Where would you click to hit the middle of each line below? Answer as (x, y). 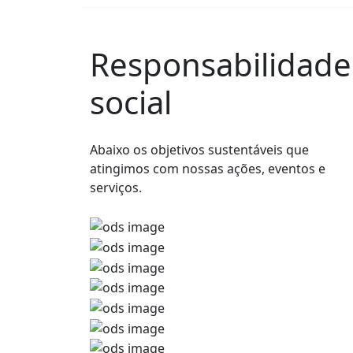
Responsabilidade (221, 65)
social (131, 102)
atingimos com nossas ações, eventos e (208, 169)
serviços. (116, 188)
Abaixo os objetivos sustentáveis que (199, 150)
